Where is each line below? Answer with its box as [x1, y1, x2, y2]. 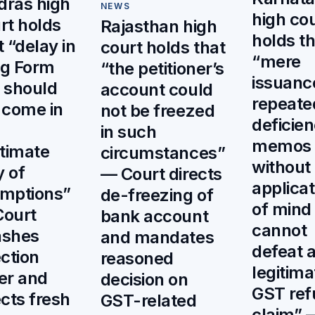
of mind [252, 199, 311, 220]
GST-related [100, 290, 197, 311]
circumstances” [100, 143, 226, 164]
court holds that [100, 37, 226, 58]
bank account [100, 206, 209, 227]
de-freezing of [100, 185, 214, 206]
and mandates [100, 227, 214, 248]
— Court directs [100, 164, 222, 185]
